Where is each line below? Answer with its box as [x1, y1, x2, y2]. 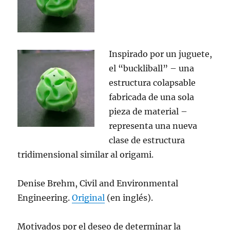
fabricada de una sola [109, 92, 195, 102]
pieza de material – [109, 106, 188, 117]
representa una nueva [109, 121, 198, 131]
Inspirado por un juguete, [109, 49, 213, 59]
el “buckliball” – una [109, 63, 195, 73]
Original [72, 193, 105, 203]
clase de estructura [109, 135, 185, 145]
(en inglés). [105, 193, 154, 203]
